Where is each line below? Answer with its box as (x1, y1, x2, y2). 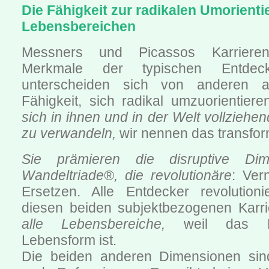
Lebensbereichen (22, 19, 136, 35)
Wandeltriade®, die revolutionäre (22, 168, 232, 184)
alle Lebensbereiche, (22, 216, 166, 232)
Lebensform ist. (22, 232, 116, 249)
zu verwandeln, (22, 125, 116, 142)
